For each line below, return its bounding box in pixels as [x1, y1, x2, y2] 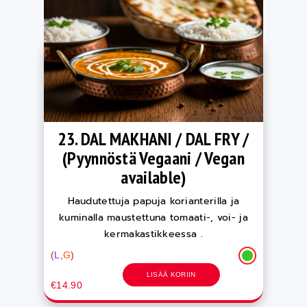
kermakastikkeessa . [104, 227, 203, 241]
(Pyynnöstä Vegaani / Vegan [62, 147, 245, 169]
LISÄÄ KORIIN [146, 271, 196, 278]
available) [121, 166, 186, 188]
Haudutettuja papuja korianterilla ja [67, 194, 240, 208]
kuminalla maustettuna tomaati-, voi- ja [59, 210, 248, 225]
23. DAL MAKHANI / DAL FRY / [58, 127, 249, 150]
